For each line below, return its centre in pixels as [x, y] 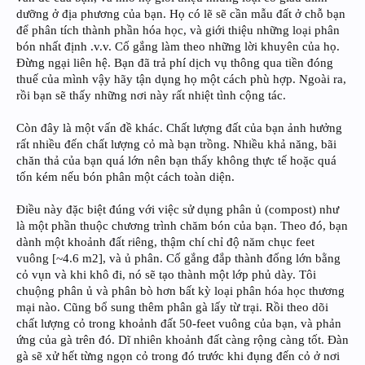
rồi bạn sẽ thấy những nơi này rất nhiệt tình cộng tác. [151, 95]
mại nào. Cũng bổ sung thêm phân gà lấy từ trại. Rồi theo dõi [172, 307]
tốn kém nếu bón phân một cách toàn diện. [125, 176]
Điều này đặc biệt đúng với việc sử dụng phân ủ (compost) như [178, 209]
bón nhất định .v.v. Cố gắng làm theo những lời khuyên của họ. [178, 46]
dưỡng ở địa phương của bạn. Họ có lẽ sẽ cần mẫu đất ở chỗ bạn [181, 13]
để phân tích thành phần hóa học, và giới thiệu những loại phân [178, 30]
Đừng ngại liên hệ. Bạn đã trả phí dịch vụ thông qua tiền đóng [175, 62]
